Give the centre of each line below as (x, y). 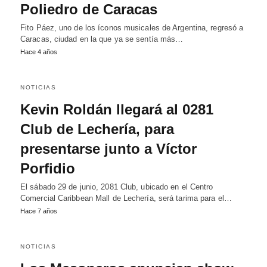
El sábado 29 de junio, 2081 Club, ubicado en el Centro (117, 187)
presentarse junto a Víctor (108, 149)
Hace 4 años (39, 52)
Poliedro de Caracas (89, 9)
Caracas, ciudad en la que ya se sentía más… (102, 39)
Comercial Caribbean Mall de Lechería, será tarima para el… (126, 198)
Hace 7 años (39, 211)
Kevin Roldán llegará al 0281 (117, 109)
